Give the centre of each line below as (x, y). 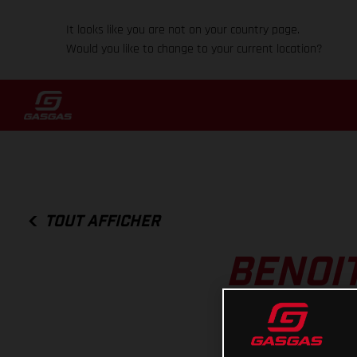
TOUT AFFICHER (103, 221)
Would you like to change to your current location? (195, 49)
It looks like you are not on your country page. (183, 30)
